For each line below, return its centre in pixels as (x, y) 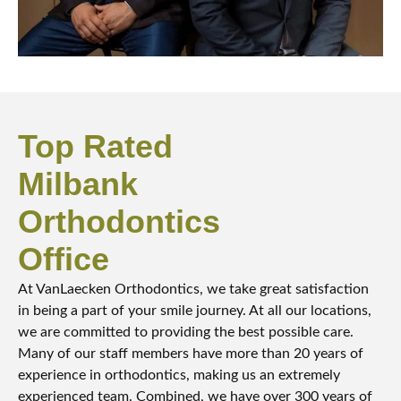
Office (64, 260)
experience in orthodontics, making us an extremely (179, 375)
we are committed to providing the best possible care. (186, 333)
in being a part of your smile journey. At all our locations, (195, 311)
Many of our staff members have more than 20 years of (191, 354)
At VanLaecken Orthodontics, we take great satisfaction (193, 290)
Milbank (78, 184)
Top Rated (95, 147)
